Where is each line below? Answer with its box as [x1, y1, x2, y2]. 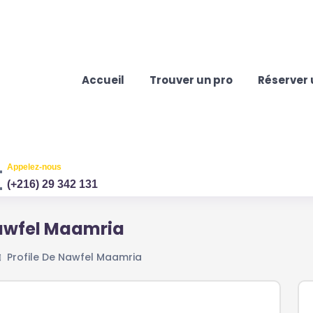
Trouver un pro [150, 72, 233, 87]
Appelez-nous [7, 161, 61, 172]
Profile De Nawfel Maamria [7, 250, 142, 265]
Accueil [82, 72, 124, 87]
